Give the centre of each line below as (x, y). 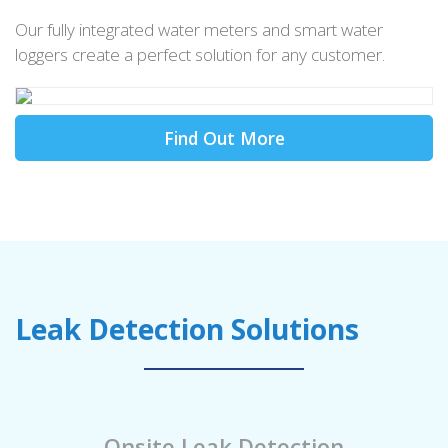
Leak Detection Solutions (187, 328)
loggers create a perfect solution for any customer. (200, 54)
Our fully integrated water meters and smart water (199, 29)
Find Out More (224, 137)
